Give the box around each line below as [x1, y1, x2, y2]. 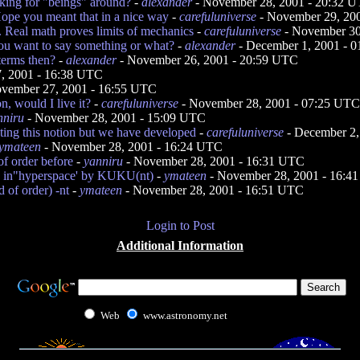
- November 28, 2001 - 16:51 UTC [122, 183, 304, 197]
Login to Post [145, 219, 215, 232]
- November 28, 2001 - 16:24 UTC [41, 140, 223, 153]
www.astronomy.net [142, 309, 227, 321]
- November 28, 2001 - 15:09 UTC [24, 111, 206, 125]
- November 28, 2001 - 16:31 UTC [123, 154, 305, 168]
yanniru [84, 154, 123, 168]
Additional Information [117, 239, 243, 252]
